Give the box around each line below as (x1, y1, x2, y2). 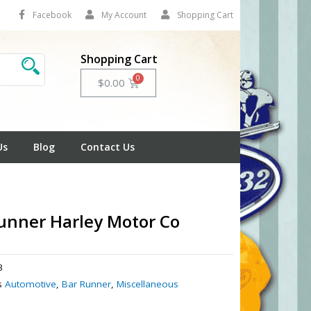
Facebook (32, 9, 72, 21)
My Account (101, 9, 147, 21)
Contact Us (80, 140, 135, 153)
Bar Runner (62, 278, 112, 291)
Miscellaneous (117, 278, 179, 291)
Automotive (5, 278, 57, 291)
